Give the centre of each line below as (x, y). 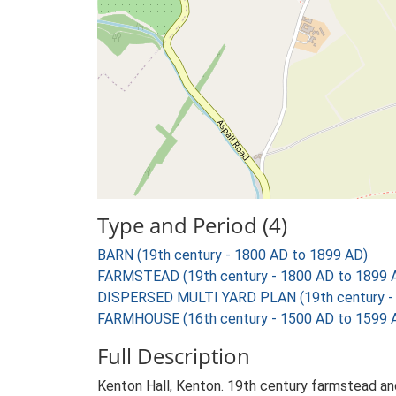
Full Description (174, 356)
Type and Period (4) (192, 225)
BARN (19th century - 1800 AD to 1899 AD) (232, 255)
